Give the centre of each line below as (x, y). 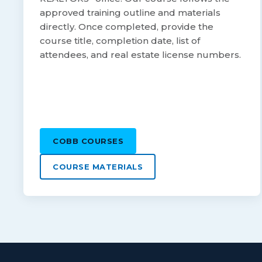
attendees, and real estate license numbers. (140, 55)
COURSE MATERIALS (98, 167)
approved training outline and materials (130, 13)
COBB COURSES (88, 141)
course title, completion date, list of (120, 41)
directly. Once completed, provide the (127, 27)
